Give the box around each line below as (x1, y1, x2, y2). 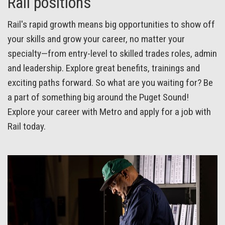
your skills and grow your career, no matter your (8, 33, 185, 45)
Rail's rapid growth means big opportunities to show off (8, 19, 215, 31)
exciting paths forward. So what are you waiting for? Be (8, 77, 213, 89)
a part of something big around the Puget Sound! (8, 91, 189, 103)
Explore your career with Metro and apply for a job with (8, 106, 211, 118)
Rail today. (8, 121, 46, 133)
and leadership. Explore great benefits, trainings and (8, 62, 200, 74)
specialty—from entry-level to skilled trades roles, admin (8, 48, 217, 60)
